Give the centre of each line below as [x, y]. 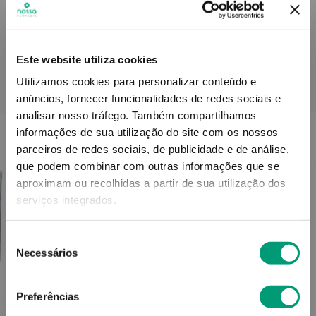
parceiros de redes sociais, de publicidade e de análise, [153, 149]
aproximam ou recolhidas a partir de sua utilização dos [151, 183]
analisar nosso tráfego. [74, 115]
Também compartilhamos [194, 115]
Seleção [24, 238]
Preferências [48, 296]
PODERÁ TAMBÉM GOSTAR [158, 91]
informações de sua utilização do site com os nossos [147, 132]
